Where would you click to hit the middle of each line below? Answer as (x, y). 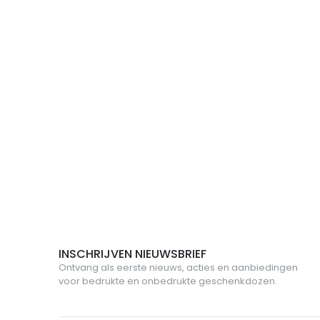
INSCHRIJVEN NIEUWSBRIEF (132, 254)
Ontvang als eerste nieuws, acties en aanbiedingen (178, 267)
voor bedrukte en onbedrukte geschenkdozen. (168, 281)
